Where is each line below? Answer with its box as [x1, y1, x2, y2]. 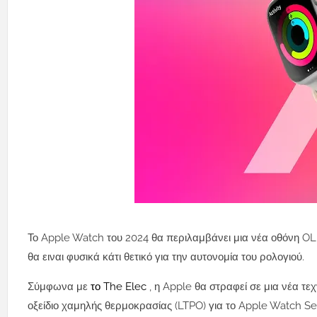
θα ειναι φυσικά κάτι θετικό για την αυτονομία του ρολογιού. [28, 250, 304, 264]
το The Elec [91, 280, 149, 294]
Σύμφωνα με [28, 280, 91, 294]
